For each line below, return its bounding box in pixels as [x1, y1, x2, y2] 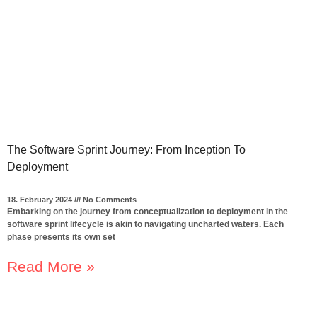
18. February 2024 [6, 195, 74, 204]
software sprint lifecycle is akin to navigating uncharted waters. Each [6, 219, 284, 230]
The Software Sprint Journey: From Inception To [6, 144, 246, 156]
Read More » [6, 258, 95, 275]
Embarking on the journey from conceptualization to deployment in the [6, 207, 288, 217]
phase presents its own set [6, 232, 115, 243]
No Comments [80, 195, 137, 204]
